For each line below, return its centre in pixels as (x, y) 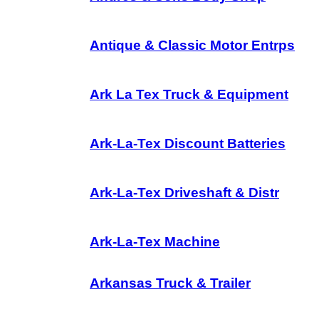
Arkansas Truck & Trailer (170, 283)
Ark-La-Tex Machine (155, 242)
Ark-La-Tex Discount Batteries (188, 143)
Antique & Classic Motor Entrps (192, 45)
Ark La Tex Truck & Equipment (189, 94)
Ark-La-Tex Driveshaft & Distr (184, 193)
